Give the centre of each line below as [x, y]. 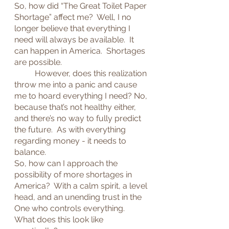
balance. [30, 152]
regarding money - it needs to [71, 141]
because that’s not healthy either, [76, 107]
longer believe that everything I [73, 28]
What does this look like [60, 220]
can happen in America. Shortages [81, 51]
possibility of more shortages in [74, 175]
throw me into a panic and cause [77, 85]
